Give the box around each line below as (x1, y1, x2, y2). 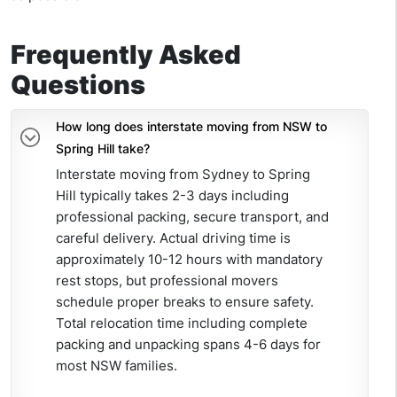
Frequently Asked (11, 39, 241, 71)
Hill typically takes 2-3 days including (56, 187, 289, 205)
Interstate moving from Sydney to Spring (56, 166, 310, 183)
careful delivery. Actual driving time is (56, 230, 291, 247)
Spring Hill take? (56, 141, 157, 157)
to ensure (209, 293, 269, 311)
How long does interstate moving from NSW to (56, 119, 327, 135)
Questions (11, 69, 145, 101)
